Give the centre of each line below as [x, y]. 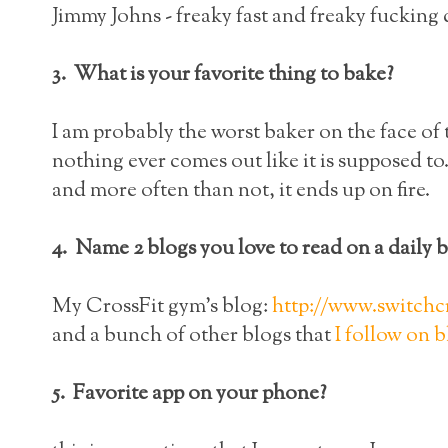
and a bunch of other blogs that [193, 335]
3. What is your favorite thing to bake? [222, 74]
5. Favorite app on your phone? [189, 393]
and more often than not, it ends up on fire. [241, 190]
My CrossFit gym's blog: [162, 306]
